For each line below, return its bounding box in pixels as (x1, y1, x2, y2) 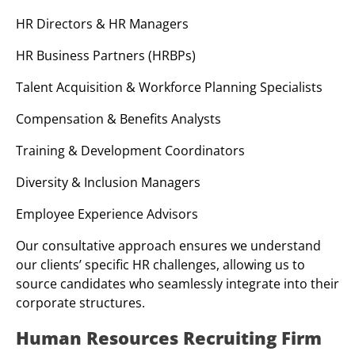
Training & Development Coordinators (16, 141, 245, 159)
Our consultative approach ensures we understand (16, 236, 321, 254)
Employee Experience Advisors (16, 204, 198, 223)
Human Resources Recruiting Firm (16, 325, 322, 349)
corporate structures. (16, 293, 145, 311)
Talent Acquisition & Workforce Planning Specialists (16, 78, 323, 96)
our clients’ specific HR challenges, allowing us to (16, 255, 305, 273)
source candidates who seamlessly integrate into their (16, 274, 339, 292)
